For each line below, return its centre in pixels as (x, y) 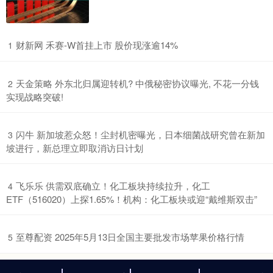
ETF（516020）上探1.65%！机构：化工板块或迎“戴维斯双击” (132, 199)
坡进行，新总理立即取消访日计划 (75, 148)
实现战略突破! (35, 97)
